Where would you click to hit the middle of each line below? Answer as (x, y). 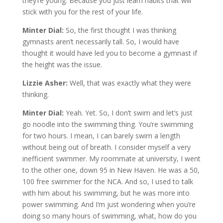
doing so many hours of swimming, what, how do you (109, 216)
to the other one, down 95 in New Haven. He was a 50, (111, 170)
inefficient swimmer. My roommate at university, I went (111, 158)
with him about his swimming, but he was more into (106, 193)
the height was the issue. (62, 64)
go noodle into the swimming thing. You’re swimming (108, 124)
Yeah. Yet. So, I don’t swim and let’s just (129, 112)
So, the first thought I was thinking (121, 30)
